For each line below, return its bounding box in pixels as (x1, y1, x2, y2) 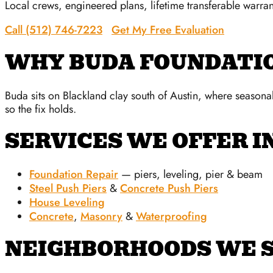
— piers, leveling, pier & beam (118, 166, 263, 182)
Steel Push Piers (29, 180, 107, 196)
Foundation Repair (29, 166, 118, 182)
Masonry (80, 208, 122, 224)
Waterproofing (136, 208, 207, 224)
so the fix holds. (5, 101, 76, 117)
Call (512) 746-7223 (5, 21, 102, 38)
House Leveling (29, 194, 105, 210)
